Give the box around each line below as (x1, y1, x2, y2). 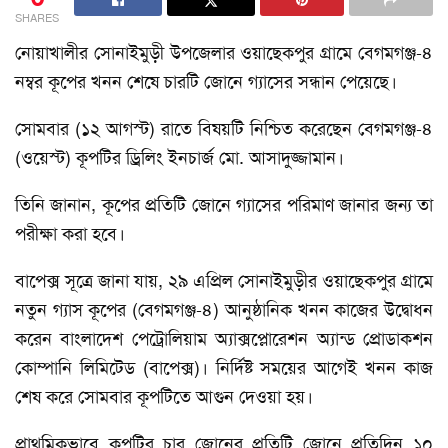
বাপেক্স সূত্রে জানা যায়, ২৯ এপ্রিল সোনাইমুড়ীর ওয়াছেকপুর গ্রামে (15, 268, 433, 293)
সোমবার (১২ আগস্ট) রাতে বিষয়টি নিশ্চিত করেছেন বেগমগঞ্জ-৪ (15, 116, 433, 141)
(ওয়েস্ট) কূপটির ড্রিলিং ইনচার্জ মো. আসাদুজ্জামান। (15, 145, 344, 170)
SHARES (15, 10, 59, 26)
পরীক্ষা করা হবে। (15, 221, 125, 246)
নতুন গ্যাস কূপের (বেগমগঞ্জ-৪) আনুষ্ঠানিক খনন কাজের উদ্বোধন (15, 297, 433, 322)
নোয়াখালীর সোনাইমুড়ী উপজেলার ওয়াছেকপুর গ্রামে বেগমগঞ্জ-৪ (15, 40, 433, 65)
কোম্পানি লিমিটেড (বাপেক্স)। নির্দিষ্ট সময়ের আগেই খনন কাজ (15, 355, 433, 380)
